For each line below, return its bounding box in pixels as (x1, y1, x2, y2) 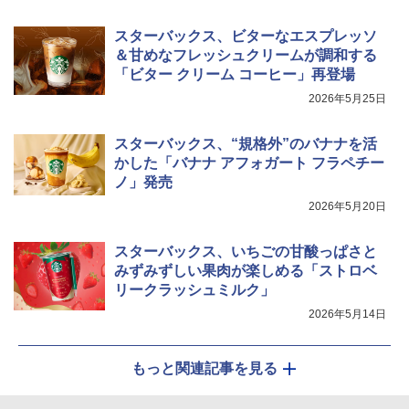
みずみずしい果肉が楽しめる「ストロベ (114, 263, 377, 279)
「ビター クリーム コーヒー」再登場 (114, 67, 355, 83)
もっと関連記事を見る (131, 361, 278, 377)
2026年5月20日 (309, 200, 386, 214)
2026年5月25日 (309, 92, 386, 106)
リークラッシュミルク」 (114, 282, 275, 299)
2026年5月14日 (309, 308, 386, 321)
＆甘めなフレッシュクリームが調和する (114, 47, 377, 64)
